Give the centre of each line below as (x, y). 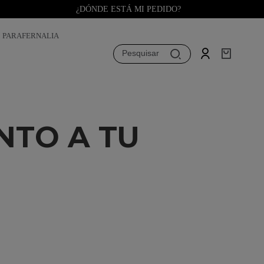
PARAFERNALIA (30, 36)
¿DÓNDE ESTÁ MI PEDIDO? (128, 9)
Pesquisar (141, 53)
